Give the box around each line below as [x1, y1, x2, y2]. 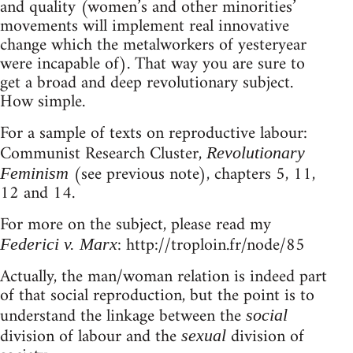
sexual [181, 325, 226, 345]
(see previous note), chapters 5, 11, [69, 158, 315, 190]
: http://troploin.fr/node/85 [117, 229, 305, 261]
